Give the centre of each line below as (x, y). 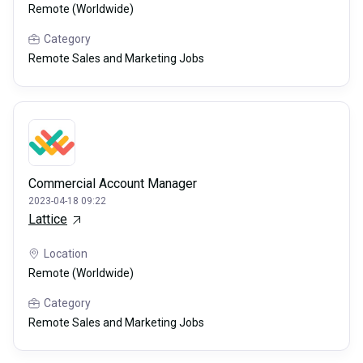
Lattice (48, 220)
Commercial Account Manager (113, 184)
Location (66, 254)
